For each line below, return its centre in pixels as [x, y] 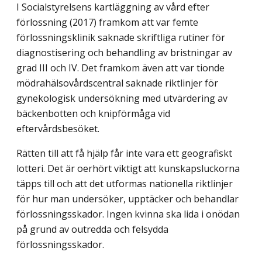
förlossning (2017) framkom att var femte [107, 22]
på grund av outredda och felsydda [92, 229]
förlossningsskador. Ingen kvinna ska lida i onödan [128, 214]
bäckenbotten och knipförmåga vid [93, 113]
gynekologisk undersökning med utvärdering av [122, 98]
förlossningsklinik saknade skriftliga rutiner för [121, 37]
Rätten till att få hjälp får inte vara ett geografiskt [124, 153]
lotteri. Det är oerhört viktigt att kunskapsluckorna [128, 168]
